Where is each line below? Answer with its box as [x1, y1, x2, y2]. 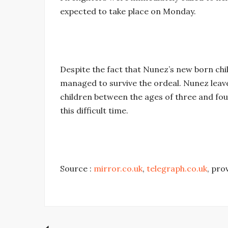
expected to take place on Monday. [60, 6, 196, 16]
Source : [60, 163, 94, 174]
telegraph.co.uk [147, 163, 207, 174]
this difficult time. [60, 105, 128, 116]
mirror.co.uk [94, 163, 142, 174]
